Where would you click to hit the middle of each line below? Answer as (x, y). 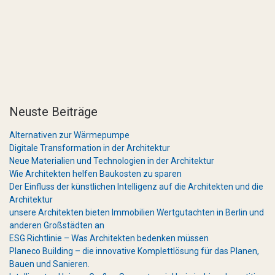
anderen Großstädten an (57, 225)
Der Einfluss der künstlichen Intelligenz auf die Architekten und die (136, 187)
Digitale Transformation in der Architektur (90, 148)
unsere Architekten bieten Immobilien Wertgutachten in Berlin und (137, 212)
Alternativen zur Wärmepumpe (69, 135)
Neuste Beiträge (53, 112)
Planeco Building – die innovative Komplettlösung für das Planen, (134, 251)
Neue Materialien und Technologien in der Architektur (112, 161)
